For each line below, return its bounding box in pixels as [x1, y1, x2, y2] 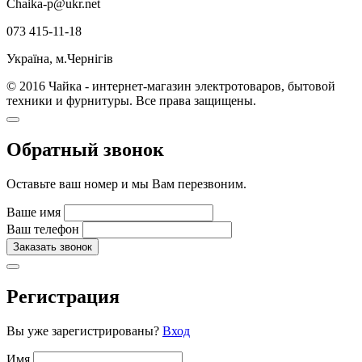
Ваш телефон [6, 222, 79, 237]
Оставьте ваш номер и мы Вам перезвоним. [6, 177, 246, 192]
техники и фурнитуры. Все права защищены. [6, 94, 256, 108]
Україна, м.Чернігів [6, 52, 113, 66]
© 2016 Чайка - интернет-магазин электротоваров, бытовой [6, 79, 335, 94]
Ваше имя [6, 205, 61, 220]
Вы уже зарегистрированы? [6, 323, 162, 338]
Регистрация [6, 285, 120, 307]
